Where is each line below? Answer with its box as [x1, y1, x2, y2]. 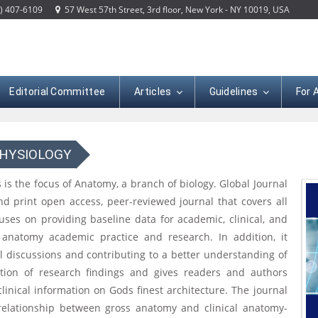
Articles [134, 86, 172, 97]
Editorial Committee [9, 86, 106, 97]
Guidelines [209, 86, 258, 97]
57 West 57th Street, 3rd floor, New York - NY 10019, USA [60, 4, 290, 16]
